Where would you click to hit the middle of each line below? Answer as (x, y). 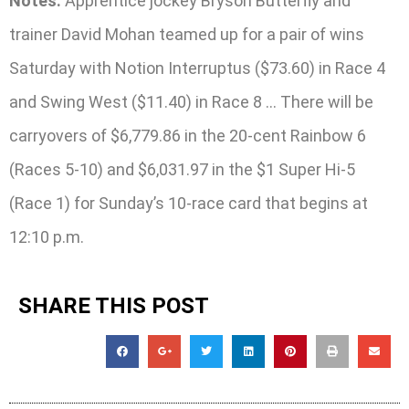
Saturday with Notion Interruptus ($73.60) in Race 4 (197, 68)
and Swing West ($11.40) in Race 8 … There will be (191, 102)
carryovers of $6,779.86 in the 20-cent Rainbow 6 (188, 136)
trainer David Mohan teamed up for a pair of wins (187, 35)
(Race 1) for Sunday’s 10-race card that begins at (189, 204)
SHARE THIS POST (114, 305)
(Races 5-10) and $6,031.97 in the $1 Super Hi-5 (182, 170)
